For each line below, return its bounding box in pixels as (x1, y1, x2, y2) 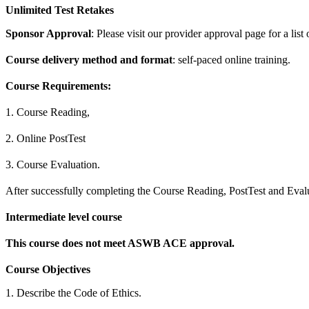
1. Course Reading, (6, 106, 90, 118)
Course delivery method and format (6, 53, 172, 66)
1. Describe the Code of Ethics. (6, 286, 141, 299)
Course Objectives (6, 263, 90, 275)
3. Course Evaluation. (6, 158, 100, 170)
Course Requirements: (6, 79, 111, 92)
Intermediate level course (6, 210, 122, 223)
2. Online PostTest (6, 132, 86, 144)
